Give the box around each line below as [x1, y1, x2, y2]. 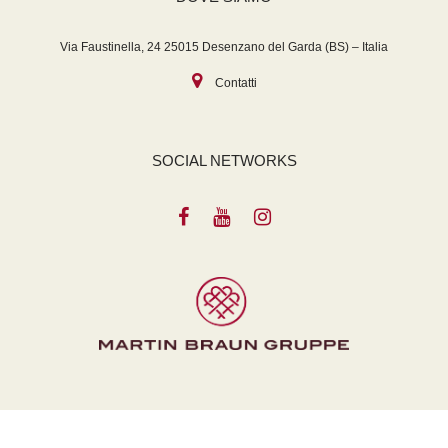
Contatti [214, 76, 257, 90]
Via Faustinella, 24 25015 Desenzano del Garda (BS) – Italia [60, 40, 388, 54]
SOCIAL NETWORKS [151, 152, 297, 169]
